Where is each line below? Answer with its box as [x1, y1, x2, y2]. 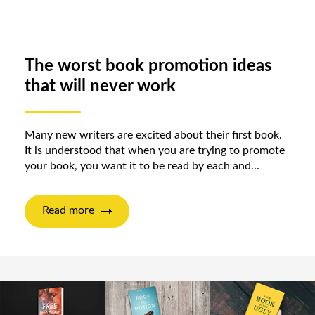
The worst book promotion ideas [25, 58, 272, 75]
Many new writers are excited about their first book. [25, 129, 282, 141]
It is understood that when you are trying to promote [25, 145, 285, 157]
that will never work [25, 78, 176, 96]
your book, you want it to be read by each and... [25, 160, 259, 172]
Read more [42, 205, 94, 217]
